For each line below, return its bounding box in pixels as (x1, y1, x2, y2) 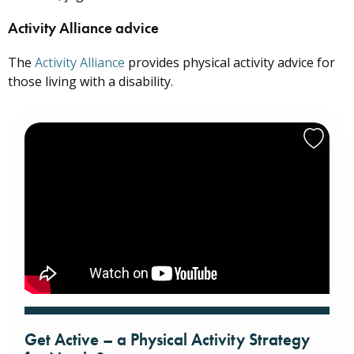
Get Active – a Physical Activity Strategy (24, 330, 310, 351)
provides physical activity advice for (125, 54, 335, 72)
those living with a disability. (8, 73, 173, 91)
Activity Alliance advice (8, 19, 159, 39)
